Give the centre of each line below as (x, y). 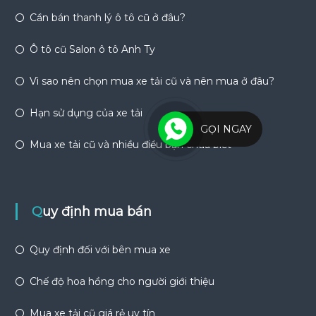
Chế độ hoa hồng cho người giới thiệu (122, 281)
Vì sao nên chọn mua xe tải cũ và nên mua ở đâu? (152, 81)
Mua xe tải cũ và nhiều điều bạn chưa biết (130, 145)
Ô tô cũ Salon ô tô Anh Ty (92, 49)
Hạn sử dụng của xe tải (86, 113)
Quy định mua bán (97, 212)
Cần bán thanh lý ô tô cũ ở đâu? (107, 18)
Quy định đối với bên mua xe (100, 250)
